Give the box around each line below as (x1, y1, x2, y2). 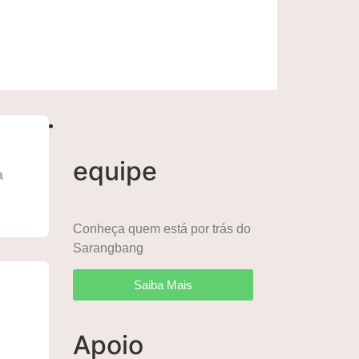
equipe (73, 155, 157, 187)
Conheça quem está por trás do (73, 222, 251, 236)
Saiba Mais (134, 278, 192, 292)
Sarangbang (73, 241, 143, 255)
